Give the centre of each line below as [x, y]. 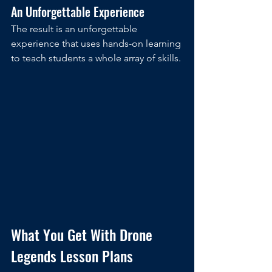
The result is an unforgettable [75, 29]
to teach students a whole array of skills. [97, 58]
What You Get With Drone [83, 235]
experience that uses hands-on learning [97, 44]
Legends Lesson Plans [72, 256]
